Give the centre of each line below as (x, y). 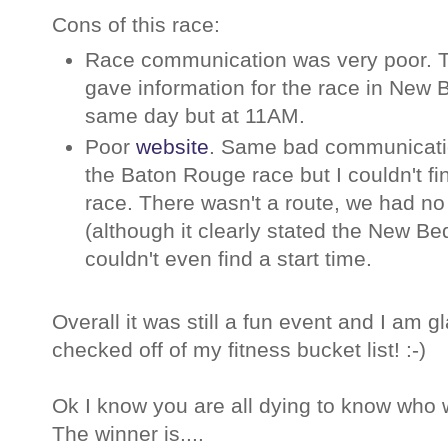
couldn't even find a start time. (231, 259)
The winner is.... (128, 433)
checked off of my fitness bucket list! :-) (239, 349)
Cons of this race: (136, 25)
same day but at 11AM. (198, 116)
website (172, 147)
